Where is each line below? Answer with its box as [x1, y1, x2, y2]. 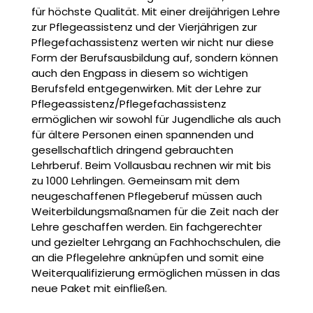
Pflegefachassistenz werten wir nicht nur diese [31, 34, 274, 50]
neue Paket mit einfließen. [31, 280, 167, 296]
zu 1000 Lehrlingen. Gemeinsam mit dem [31, 173, 240, 188]
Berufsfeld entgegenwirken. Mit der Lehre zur [31, 80, 261, 96]
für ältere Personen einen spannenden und [31, 126, 254, 142]
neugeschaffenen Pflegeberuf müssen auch [31, 188, 262, 203]
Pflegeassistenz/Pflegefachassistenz [31, 96, 226, 111]
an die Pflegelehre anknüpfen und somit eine [31, 249, 264, 265]
